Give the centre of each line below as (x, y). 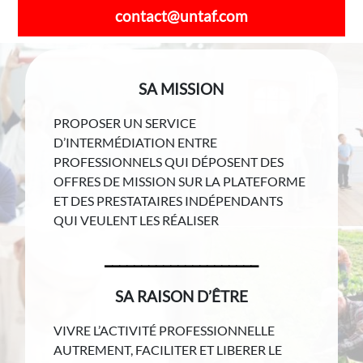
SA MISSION (181, 89)
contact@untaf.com (181, 17)
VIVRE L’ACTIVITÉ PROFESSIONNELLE (164, 330)
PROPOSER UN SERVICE (125, 123)
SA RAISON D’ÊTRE (181, 297)
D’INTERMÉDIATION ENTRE (136, 142)
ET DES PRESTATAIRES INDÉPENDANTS (169, 201)
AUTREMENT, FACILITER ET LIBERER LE (168, 350)
